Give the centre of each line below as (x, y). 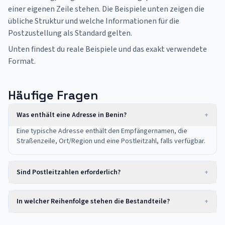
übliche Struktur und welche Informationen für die (94, 21)
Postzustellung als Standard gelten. (70, 33)
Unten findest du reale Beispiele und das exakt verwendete (107, 49)
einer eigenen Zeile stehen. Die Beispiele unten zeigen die (106, 9)
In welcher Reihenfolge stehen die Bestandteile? (93, 201)
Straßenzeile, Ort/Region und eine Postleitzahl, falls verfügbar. (111, 141)
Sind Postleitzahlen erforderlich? (69, 172)
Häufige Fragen (53, 95)
